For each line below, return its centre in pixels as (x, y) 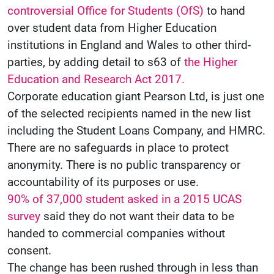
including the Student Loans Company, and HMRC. (136, 131)
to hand (224, 11)
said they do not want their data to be (137, 217)
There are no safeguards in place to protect (118, 148)
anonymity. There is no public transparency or (124, 165)
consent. (29, 251)
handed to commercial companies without (116, 234)
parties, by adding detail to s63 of (96, 62)
